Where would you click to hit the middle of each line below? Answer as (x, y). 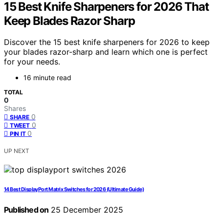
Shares (15, 109)
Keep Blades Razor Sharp (69, 21)
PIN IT (18, 134)
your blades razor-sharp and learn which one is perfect (106, 52)
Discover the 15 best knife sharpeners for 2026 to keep (107, 42)
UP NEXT (17, 151)
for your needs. (32, 62)
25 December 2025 (86, 210)
